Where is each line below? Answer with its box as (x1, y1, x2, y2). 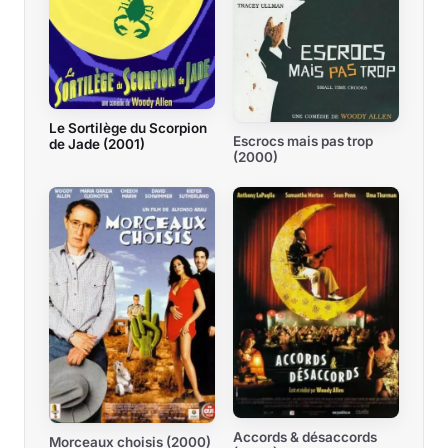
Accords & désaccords (233, 429, 377, 446)
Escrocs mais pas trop (233, 133, 373, 150)
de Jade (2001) (49, 136, 145, 153)
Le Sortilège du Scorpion (49, 120, 207, 137)
